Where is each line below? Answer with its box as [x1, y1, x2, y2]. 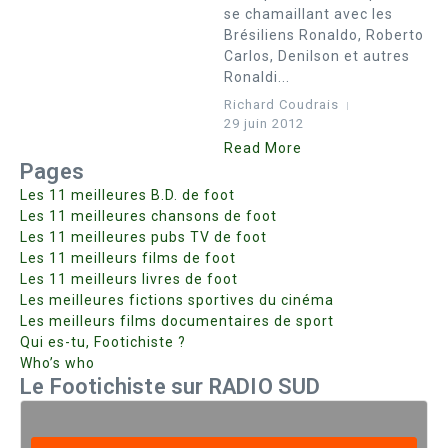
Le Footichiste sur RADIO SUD [20, 374, 321, 399]
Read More [224, 140, 302, 156]
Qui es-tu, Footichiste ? [20, 334, 186, 350]
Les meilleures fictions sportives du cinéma [20, 292, 334, 308]
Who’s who [20, 355, 95, 371]
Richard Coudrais [224, 97, 339, 112]
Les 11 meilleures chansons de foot [20, 208, 277, 224]
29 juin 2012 [224, 116, 304, 131]
